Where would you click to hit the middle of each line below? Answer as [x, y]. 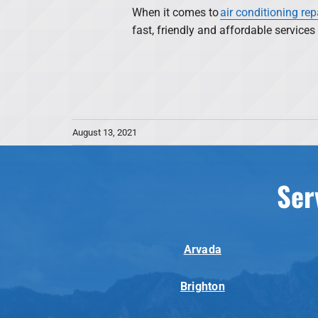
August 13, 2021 [105, 132]
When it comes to [176, 13]
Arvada [203, 249]
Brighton [202, 286]
